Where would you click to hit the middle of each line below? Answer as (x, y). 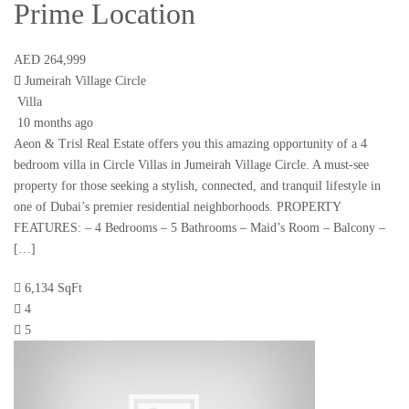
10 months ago (53, 123)
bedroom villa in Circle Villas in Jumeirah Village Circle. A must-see (191, 165)
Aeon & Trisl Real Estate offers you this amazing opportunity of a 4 (190, 144)
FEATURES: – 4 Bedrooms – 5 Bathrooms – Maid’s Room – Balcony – (199, 228)
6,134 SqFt (53, 288)
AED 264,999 (50, 60)
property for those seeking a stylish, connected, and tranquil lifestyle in (197, 186)
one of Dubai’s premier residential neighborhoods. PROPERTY (177, 207)
